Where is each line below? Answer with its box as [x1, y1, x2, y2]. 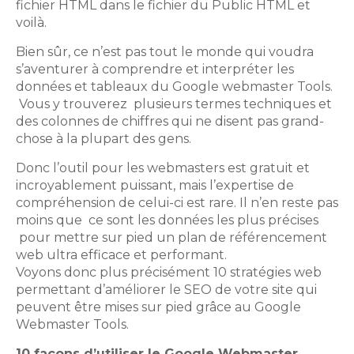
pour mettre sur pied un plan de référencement [16, 229, 327, 245]
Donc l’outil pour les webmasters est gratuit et [16, 160, 310, 175]
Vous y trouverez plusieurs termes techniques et [16, 96, 332, 111]
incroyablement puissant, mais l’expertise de [16, 177, 294, 193]
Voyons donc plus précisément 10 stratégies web [16, 264, 322, 280]
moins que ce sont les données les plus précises [16, 212, 318, 228]
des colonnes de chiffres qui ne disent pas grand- [16, 113, 324, 129]
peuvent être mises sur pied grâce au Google [16, 299, 301, 314]
